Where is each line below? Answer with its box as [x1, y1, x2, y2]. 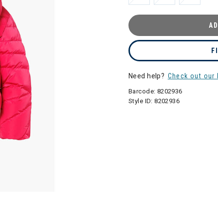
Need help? [128, 72, 166, 80]
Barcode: [128, 88, 157, 95]
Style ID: [128, 97, 155, 105]
